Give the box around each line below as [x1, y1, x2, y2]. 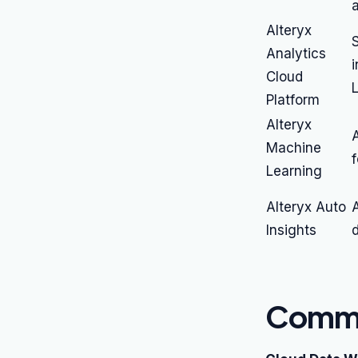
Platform [266, 92, 320, 108]
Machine [266, 140, 321, 156]
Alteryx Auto [266, 199, 346, 215]
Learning [266, 163, 322, 179]
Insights [266, 222, 316, 238]
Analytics [266, 46, 326, 62]
